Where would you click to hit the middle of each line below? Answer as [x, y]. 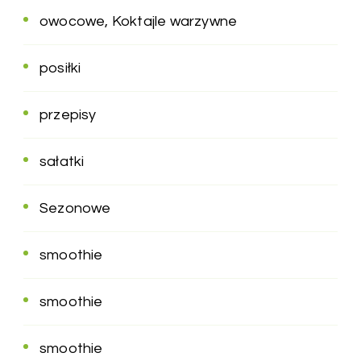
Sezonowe [75, 208]
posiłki [60, 68]
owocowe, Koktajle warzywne [139, 21]
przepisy [68, 114]
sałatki [62, 161]
